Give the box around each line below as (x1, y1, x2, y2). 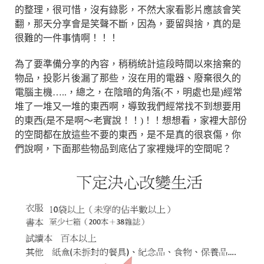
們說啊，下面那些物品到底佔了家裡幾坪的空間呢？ (15, 143, 232, 154)
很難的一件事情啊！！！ (15, 32, 118, 43)
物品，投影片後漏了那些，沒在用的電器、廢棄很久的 (15, 72, 241, 83)
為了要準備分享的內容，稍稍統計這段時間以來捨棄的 (15, 58, 241, 69)
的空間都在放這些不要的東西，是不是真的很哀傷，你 (15, 129, 241, 140)
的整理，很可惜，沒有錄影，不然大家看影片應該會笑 (15, 4, 241, 15)
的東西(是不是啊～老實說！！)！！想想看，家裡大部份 (15, 115, 247, 126)
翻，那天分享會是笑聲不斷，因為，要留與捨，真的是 (15, 18, 241, 29)
